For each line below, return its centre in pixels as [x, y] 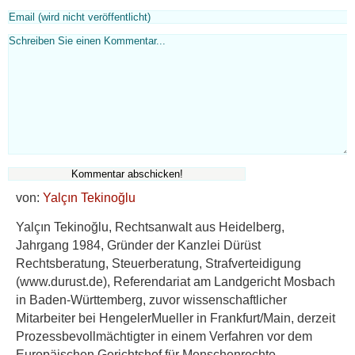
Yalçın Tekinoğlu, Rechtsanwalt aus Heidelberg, [150, 227]
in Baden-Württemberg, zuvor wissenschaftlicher [151, 300]
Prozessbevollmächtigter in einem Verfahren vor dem [164, 337]
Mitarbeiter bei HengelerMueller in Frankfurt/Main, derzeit [176, 319]
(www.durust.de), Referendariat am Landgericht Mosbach [176, 282]
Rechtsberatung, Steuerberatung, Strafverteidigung [158, 264]
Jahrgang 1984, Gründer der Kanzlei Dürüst [138, 246]
